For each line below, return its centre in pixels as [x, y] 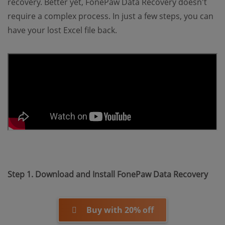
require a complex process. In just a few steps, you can [110, 16]
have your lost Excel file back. [62, 30]
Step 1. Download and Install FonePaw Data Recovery [108, 174]
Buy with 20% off [120, 210]
